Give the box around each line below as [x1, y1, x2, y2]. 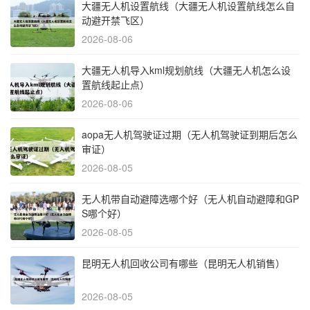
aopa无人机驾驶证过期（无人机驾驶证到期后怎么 [82, 127, 298, 142]
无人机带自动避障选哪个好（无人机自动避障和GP [82, 192, 299, 206]
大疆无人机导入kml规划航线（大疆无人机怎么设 [82, 63, 291, 77]
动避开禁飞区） [82, 13, 149, 28]
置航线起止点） [82, 77, 149, 92]
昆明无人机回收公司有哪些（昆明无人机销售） [82, 256, 285, 271]
